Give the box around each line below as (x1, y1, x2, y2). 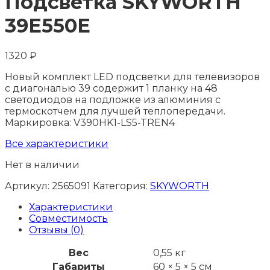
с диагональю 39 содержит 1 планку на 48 (5, 83, 218, 95)
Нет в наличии (5, 159, 80, 171)
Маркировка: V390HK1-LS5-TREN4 (5, 117, 175, 129)
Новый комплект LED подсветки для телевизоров (5, 71, 260, 83)
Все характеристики (5, 138, 108, 150)
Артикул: (5, 180, 52, 192)
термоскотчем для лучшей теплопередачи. (5, 105, 225, 118)
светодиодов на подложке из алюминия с (5, 94, 221, 106)
